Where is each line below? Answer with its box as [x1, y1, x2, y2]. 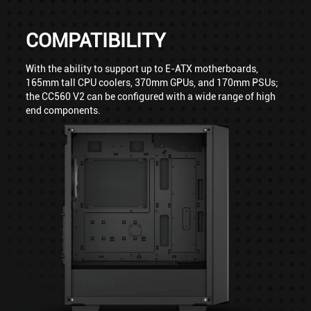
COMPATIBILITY [26, 28, 167, 52]
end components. [26, 104, 101, 116]
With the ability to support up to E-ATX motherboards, [26, 62, 259, 74]
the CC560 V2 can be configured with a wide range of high [26, 90, 276, 102]
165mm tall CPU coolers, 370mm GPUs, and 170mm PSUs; [26, 76, 279, 88]
